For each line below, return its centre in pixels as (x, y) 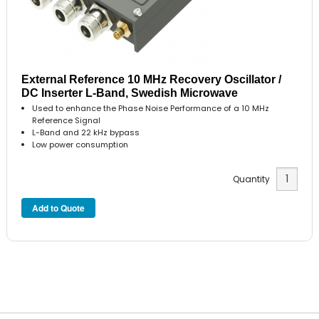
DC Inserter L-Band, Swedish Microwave (130, 93)
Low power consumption (80, 145)
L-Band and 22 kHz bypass (86, 133)
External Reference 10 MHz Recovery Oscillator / (152, 80)
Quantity (254, 179)
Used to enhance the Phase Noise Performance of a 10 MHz (151, 109)
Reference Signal (67, 121)
